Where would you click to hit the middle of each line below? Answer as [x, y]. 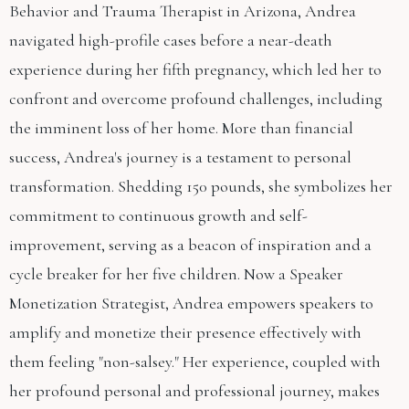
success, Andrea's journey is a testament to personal [180, 157]
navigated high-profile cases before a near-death [171, 40]
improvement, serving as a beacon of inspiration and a [190, 245]
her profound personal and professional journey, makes [194, 391]
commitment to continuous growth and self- [158, 215]
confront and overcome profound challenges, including [196, 99]
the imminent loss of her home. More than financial [181, 128]
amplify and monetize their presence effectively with [185, 332]
